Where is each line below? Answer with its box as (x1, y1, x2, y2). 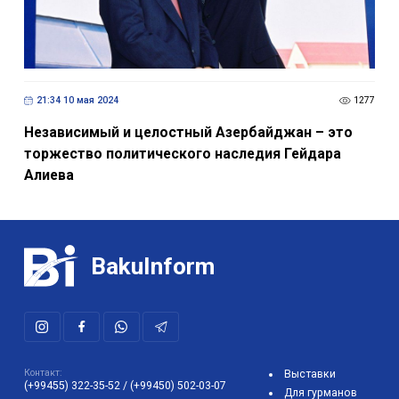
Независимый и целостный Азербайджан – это (23, 123, 353, 141)
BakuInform (91, 252, 216, 280)
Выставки (284, 368, 337, 381)
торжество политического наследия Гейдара (23, 144, 341, 162)
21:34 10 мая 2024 (36, 94, 118, 107)
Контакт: (23, 366, 62, 379)
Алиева (23, 166, 74, 183)
